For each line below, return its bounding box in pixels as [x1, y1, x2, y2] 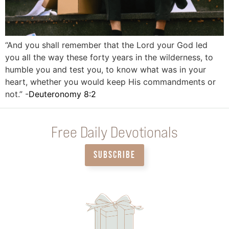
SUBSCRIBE [93, 149, 136, 161]
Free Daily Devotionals [51, 122, 178, 141]
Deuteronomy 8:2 [29, 89, 96, 100]
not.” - [5, 89, 29, 100]
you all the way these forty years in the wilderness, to [5, 52, 213, 63]
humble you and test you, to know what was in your [5, 64, 206, 75]
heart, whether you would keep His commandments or [5, 77, 216, 87]
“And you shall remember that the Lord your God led [5, 40, 208, 51]
